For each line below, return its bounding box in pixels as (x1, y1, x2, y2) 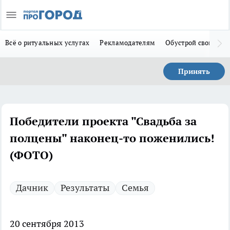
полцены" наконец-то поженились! (10, 131, 215, 145)
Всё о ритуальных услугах (5, 38, 90, 47)
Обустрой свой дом (165, 38, 227, 47)
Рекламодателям (100, 38, 156, 47)
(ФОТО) (10, 148, 53, 162)
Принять (178, 67, 210, 76)
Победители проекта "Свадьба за (10, 114, 197, 128)
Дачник (16, 182, 48, 194)
